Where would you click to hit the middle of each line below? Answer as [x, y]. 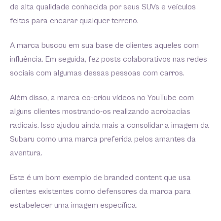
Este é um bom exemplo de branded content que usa [100, 178]
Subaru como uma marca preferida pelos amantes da [103, 140]
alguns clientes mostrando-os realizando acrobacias [100, 112]
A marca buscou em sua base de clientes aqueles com [104, 46]
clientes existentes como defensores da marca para [100, 192]
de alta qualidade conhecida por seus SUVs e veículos [103, 7]
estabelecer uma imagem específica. [75, 206]
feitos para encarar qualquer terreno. [75, 21]
